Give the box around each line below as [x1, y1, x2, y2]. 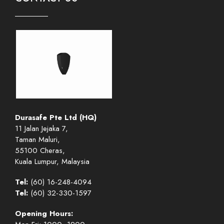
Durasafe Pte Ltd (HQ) [15, 112, 96, 123]
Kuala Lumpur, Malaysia [15, 156, 89, 167]
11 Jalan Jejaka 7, [15, 123, 68, 134]
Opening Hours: [15, 207, 73, 219]
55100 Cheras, [15, 145, 65, 156]
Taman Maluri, [15, 134, 60, 145]
